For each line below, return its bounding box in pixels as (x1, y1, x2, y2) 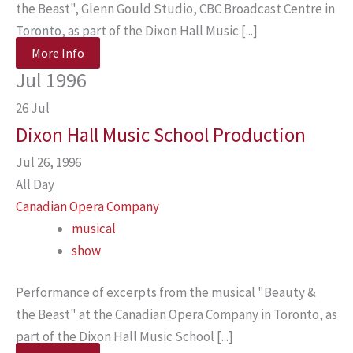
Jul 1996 (16, 66, 87, 93)
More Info (32, 44, 84, 61)
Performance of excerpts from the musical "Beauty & (16, 284, 316, 301)
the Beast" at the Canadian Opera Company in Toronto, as (16, 306, 337, 323)
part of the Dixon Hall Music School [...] (16, 328, 233, 345)
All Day (16, 175, 54, 193)
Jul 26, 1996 (16, 153, 91, 171)
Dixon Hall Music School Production (16, 121, 306, 147)
